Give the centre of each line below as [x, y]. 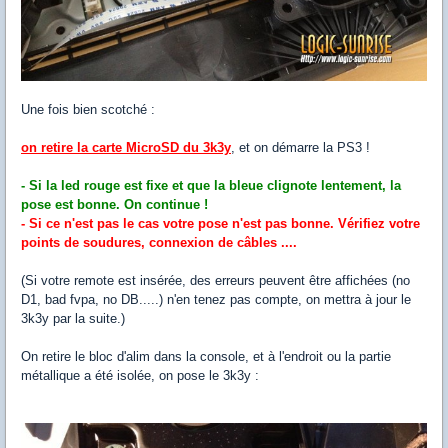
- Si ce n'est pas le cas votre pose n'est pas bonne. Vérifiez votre [220, 224]
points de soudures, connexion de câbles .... [161, 243]
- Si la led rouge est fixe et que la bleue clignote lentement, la [211, 186]
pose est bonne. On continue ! [114, 205]
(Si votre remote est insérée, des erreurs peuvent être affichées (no [215, 281]
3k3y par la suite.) [73, 319]
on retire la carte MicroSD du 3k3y [126, 148]
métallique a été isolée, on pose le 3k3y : [140, 376]
